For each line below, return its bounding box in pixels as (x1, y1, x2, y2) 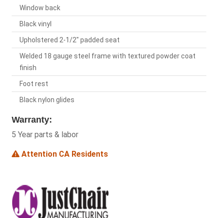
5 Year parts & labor (12, 130, 78, 140)
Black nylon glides (19, 96, 74, 104)
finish (19, 64, 36, 72)
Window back (19, 4, 60, 12)
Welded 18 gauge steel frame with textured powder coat (19, 52, 196, 60)
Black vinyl (19, 20, 52, 28)
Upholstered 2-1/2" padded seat (19, 36, 120, 44)
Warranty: (12, 115, 52, 125)
